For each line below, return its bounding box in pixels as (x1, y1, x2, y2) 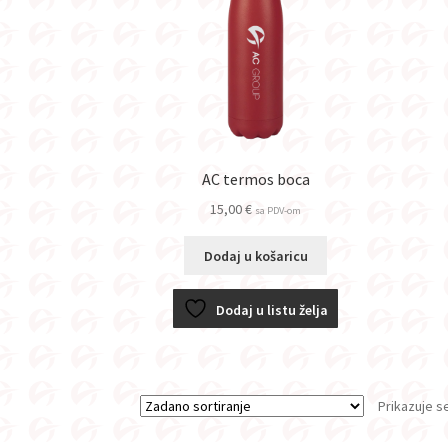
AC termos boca (201, 169, 310, 190)
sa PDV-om (255, 204, 302, 218)
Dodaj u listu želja (216, 300, 329, 319)
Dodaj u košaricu (203, 246, 308, 265)
